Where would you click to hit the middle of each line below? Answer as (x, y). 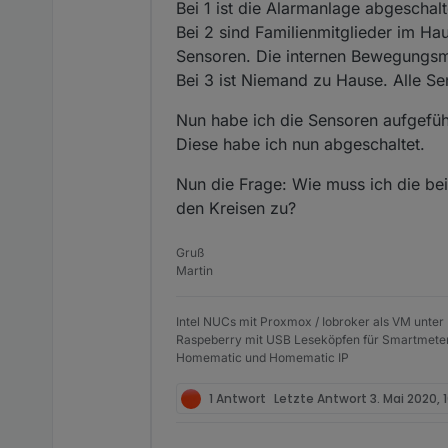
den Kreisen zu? (236, 208)
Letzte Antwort (322, 398)
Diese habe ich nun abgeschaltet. (300, 144)
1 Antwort (237, 398)
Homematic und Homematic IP (262, 358)
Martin (194, 271)
